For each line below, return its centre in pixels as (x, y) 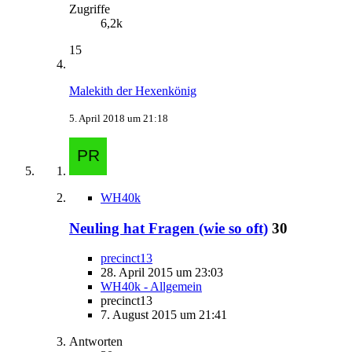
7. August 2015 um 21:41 (164, 315)
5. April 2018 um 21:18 (119, 118)
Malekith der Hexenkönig (133, 90)
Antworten (96, 342)
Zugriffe (90, 9)
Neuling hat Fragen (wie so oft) (169, 228)
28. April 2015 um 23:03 (162, 273)
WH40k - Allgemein (151, 287)
